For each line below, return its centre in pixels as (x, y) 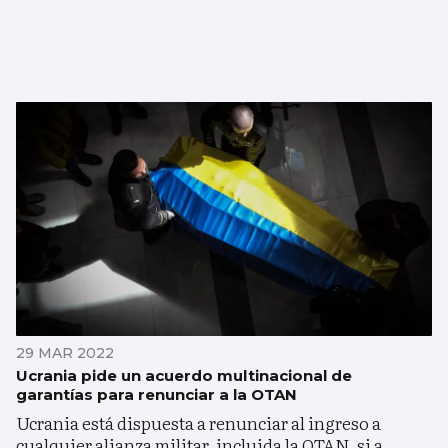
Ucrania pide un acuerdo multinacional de (184, 375)
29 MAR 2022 (65, 352)
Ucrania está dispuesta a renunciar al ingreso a (198, 422)
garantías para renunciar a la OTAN (156, 394)
